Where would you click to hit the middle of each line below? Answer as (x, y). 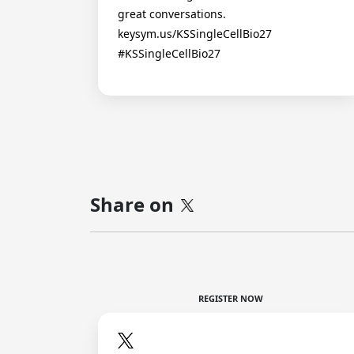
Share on (134, 204)
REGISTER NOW (231, 298)
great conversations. (172, 14)
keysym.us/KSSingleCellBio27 (195, 34)
